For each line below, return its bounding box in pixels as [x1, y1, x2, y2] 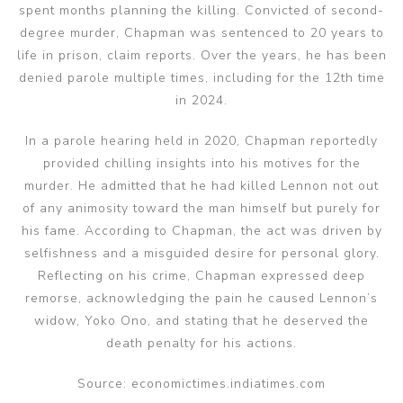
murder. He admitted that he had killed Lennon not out [24, 177, 379, 194]
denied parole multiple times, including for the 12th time [18, 69, 385, 86]
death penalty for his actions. [106, 335, 297, 352]
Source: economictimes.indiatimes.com [77, 375, 326, 392]
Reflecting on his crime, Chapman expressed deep [38, 267, 365, 284]
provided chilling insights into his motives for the [42, 155, 361, 172]
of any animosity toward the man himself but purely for [22, 200, 381, 217]
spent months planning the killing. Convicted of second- [19, 2, 384, 19]
